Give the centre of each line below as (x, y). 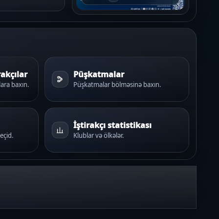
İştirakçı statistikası (112, 125)
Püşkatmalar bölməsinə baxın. (117, 84)
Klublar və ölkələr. (99, 135)
